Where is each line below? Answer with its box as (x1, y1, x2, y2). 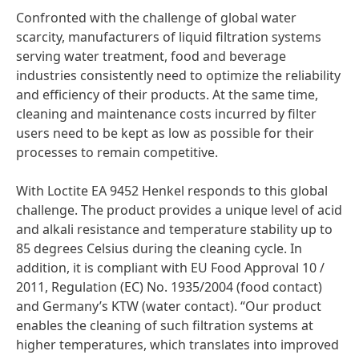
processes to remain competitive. (16, 143, 218, 161)
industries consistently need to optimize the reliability (16, 67, 341, 84)
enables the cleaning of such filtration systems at (16, 317, 313, 334)
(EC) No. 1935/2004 (120, 278, 236, 296)
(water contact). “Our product (142, 297, 321, 315)
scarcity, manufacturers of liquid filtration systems (16, 28, 321, 46)
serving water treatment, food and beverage (16, 47, 286, 65)
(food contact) (236, 278, 322, 296)
